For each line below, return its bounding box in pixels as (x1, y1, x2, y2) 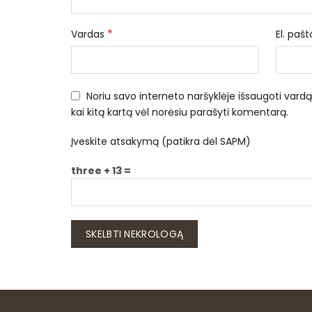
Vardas (71, 26, 107, 41)
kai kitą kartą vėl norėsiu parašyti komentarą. (71, 104, 288, 119)
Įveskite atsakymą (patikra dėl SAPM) (71, 134, 251, 148)
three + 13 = (71, 163, 131, 178)
